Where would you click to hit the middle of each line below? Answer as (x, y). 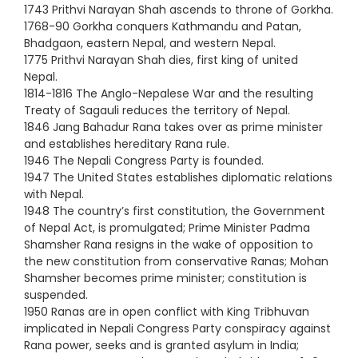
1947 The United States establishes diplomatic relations (178, 177)
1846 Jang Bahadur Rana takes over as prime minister (173, 127)
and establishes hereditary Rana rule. (127, 143)
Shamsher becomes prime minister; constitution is (165, 278)
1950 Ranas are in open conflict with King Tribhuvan (167, 311)
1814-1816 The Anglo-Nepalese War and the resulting (169, 93)
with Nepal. (54, 194)
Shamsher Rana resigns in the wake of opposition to (169, 244)
